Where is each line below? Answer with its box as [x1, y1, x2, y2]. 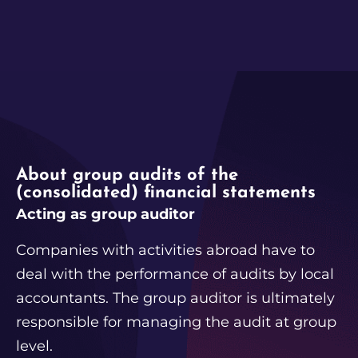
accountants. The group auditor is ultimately [16, 288, 335, 307]
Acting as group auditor [16, 205, 195, 224]
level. [16, 336, 53, 355]
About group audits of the [16, 166, 238, 185]
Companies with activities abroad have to [16, 241, 315, 259]
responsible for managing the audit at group [16, 312, 336, 331]
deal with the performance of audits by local [16, 265, 334, 283]
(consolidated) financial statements [16, 184, 316, 203]
